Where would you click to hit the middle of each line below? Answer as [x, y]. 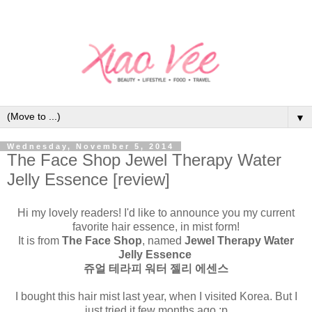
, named [163, 240]
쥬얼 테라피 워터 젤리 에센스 [156, 268]
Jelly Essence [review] [88, 179]
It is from [40, 240]
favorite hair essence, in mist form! [156, 226]
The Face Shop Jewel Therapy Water [144, 159]
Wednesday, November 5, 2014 [91, 146]
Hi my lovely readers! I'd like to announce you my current [156, 212]
